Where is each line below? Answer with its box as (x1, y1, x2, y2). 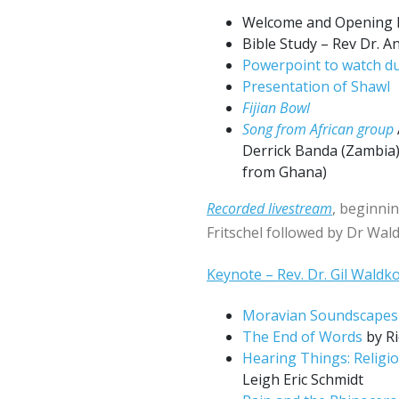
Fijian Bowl (242, 98, 310, 118)
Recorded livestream (207, 199, 332, 219)
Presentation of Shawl (242, 77, 390, 97)
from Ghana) (242, 162, 327, 183)
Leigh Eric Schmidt (242, 370, 363, 390)
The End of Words (242, 327, 362, 347)
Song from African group (242, 119, 394, 140)
